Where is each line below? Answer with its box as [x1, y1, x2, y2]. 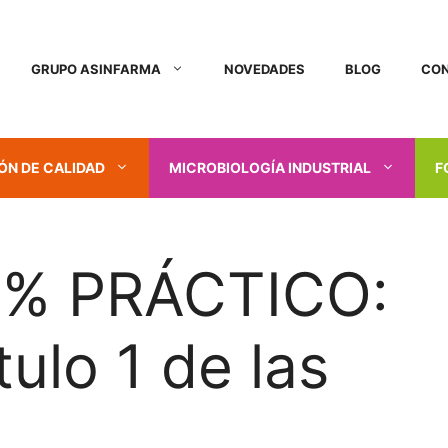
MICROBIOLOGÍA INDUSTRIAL [169, 158, 371, 176]
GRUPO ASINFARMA [31, 60, 161, 77]
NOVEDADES [224, 60, 305, 77]
